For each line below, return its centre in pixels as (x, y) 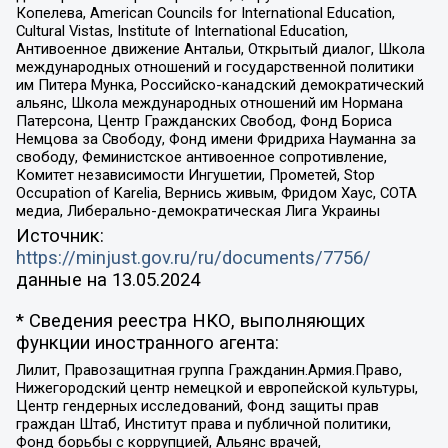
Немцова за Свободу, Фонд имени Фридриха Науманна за (215, 138)
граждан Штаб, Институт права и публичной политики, (203, 424)
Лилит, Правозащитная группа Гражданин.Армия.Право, (208, 370)
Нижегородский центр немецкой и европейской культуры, (216, 388)
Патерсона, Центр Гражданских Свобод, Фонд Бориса (203, 120)
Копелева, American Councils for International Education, (205, 12)
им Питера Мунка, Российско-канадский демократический (219, 84)
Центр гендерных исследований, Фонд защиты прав (197, 406)
